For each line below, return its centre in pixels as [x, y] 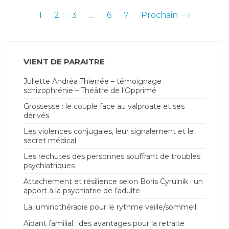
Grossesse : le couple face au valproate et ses [104, 107]
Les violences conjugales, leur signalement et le [109, 132]
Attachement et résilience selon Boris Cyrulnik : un [113, 182]
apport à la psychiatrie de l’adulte [82, 191]
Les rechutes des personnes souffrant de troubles [112, 157]
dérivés [36, 116]
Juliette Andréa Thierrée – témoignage [93, 82]
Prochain [160, 15]
